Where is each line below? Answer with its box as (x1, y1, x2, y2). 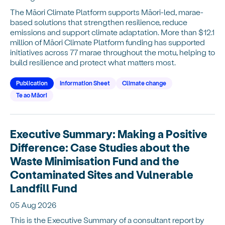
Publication (16, 79, 48, 86)
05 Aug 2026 (10, 199, 56, 209)
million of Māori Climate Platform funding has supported (10, 37, 205, 47)
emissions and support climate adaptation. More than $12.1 (10, 27, 214, 37)
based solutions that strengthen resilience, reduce (10, 17, 187, 27)
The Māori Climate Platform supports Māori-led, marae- (10, 7, 203, 17)
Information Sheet (60, 79, 110, 86)
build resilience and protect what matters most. (10, 57, 176, 67)
